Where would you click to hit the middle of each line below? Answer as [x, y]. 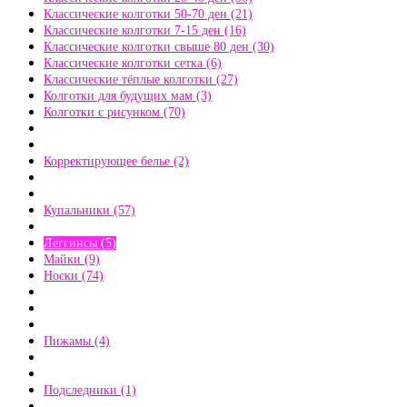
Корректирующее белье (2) [116, 161]
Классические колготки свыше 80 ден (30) [159, 47]
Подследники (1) [90, 390]
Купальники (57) [89, 210]
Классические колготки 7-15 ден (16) [145, 30]
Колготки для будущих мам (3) [128, 96]
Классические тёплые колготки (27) [141, 79]
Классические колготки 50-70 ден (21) [148, 14]
